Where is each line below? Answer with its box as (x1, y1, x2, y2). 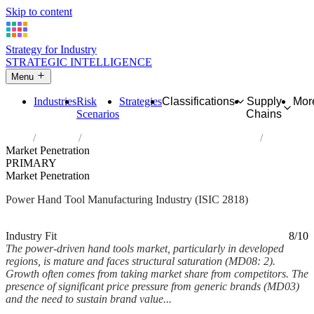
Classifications (162, 95, 235, 108)
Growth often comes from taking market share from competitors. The (6, 268, 308, 280)
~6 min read (97, 217, 151, 230)
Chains (246, 108, 282, 121)
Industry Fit (6, 230, 57, 243)
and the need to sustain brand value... (6, 293, 172, 306)
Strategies (119, 95, 162, 108)
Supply (246, 95, 282, 108)
